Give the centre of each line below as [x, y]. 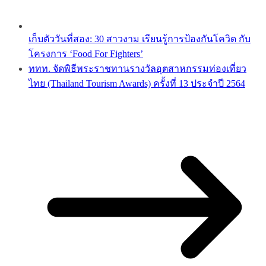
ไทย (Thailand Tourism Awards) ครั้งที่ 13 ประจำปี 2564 [137, 84]
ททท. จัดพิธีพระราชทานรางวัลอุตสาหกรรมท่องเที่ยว [137, 69]
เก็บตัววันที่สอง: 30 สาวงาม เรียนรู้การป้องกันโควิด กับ [140, 39]
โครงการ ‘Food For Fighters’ [86, 54]
